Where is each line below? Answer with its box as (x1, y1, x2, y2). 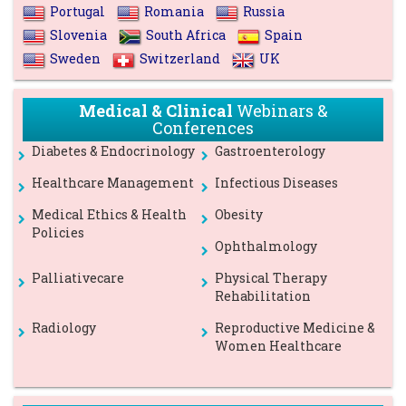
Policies (32, 224, 84, 242)
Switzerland (140, 50, 220, 68)
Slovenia (50, 26, 107, 44)
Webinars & (232, 100, 328, 122)
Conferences (152, 117, 254, 140)
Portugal (50, 3, 105, 21)
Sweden (50, 50, 101, 68)
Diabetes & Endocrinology (32, 142, 195, 160)
